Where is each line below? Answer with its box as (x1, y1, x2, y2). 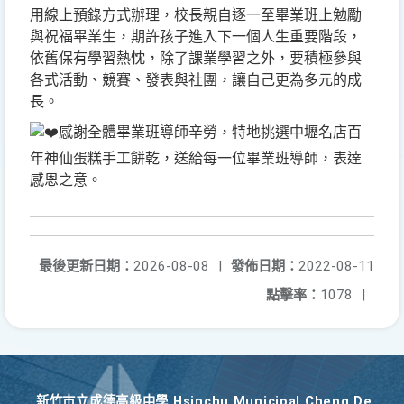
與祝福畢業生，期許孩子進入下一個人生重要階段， (30, 28, 362, 45)
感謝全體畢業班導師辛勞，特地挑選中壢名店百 (59, 124, 362, 141)
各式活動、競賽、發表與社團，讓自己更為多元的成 (30, 71, 362, 88)
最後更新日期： (39, 258, 133, 274)
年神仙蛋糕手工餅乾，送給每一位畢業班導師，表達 (30, 150, 362, 167)
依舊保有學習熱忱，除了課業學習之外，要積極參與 (30, 50, 362, 67)
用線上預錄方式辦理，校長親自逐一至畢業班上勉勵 (30, 6, 362, 23)
